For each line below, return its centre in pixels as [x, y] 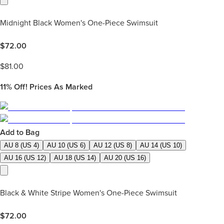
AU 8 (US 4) [21, 145]
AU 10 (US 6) [66, 145]
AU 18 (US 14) [75, 157]
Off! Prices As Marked [52, 87]
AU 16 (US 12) [25, 157]
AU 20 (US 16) [125, 157]
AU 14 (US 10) [161, 145]
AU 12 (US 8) [113, 145]
